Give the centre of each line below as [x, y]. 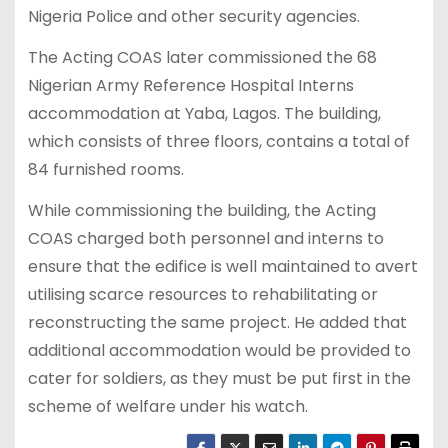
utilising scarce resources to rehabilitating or [202, 294]
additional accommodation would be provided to [219, 350]
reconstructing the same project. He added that [217, 322]
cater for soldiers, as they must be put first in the [219, 378]
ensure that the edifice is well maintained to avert [222, 266]
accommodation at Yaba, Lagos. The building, [204, 113]
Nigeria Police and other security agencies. [193, 16]
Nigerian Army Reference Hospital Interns [190, 85]
